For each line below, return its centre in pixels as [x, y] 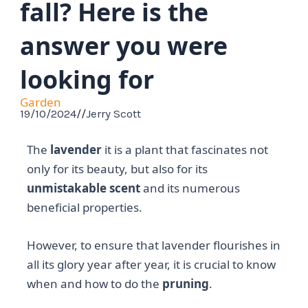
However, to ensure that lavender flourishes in [154, 245]
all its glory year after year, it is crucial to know [152, 264]
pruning [186, 283]
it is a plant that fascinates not [185, 149]
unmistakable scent [84, 188]
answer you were [124, 45]
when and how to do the [95, 283]
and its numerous [190, 188]
